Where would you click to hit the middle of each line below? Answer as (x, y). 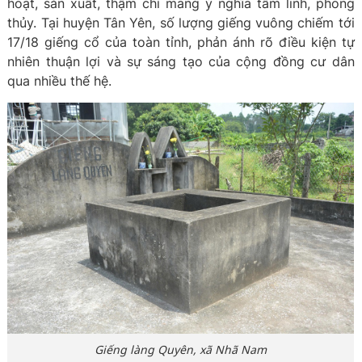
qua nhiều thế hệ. (60, 81)
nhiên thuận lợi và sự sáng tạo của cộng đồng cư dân (181, 61)
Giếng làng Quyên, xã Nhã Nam (181, 349)
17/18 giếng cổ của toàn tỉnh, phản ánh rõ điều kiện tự (181, 42)
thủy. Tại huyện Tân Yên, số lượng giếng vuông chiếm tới (181, 23)
